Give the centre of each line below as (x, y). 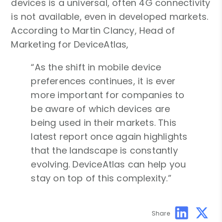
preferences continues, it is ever (103, 81)
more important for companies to (108, 95)
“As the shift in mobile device (96, 67)
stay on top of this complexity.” (101, 178)
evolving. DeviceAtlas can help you (109, 164)
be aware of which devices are (101, 109)
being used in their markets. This (104, 122)
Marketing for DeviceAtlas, (70, 44)
